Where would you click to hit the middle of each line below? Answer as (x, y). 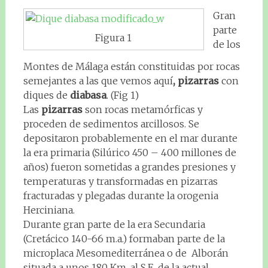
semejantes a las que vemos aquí (98, 80)
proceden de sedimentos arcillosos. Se (111, 124)
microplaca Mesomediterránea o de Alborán (126, 253)
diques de (46, 95)
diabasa (88, 95)
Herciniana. (49, 210)
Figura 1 (114, 37)
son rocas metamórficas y (142, 109)
